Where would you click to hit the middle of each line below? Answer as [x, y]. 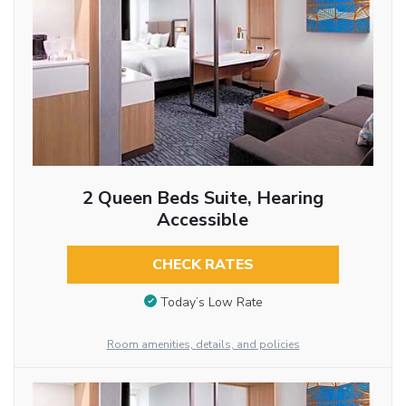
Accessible [203, 220]
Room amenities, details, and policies [203, 344]
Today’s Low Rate [211, 302]
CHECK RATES [203, 265]
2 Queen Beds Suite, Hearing [203, 198]
